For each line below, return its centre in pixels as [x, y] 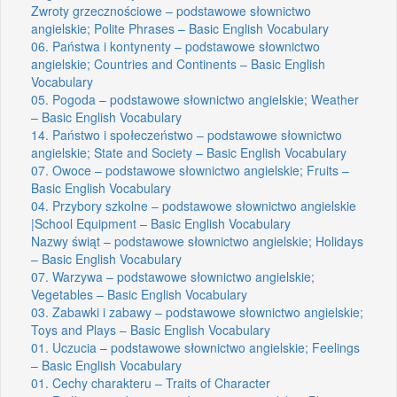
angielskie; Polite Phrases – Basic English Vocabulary [180, 28]
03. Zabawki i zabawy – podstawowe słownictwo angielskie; [197, 311]
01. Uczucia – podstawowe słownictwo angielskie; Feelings [195, 347]
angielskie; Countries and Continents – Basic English [178, 63]
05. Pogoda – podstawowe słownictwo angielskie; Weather [195, 99]
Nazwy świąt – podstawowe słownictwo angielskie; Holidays [197, 241]
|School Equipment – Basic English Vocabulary [161, 223]
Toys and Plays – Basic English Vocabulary [151, 329]
